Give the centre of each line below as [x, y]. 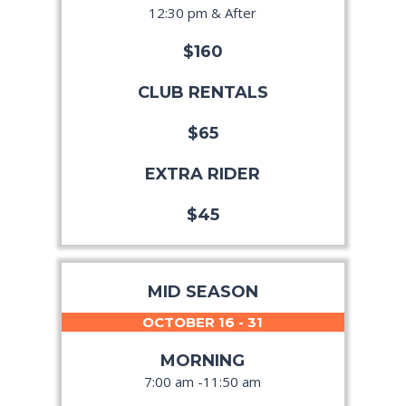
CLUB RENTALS [203, 93]
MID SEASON [203, 292]
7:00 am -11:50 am [203, 382]
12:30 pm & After [203, 13]
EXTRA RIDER [203, 174]
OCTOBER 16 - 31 [203, 323]
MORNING [203, 361]
